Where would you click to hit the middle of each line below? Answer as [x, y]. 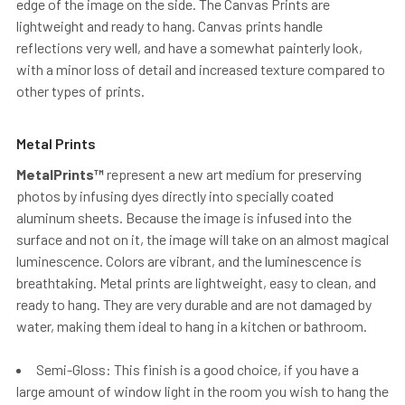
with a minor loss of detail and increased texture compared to [201, 69]
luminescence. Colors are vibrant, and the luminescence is [189, 260]
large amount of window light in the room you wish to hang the [202, 391]
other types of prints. [80, 90]
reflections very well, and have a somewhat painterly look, [189, 47]
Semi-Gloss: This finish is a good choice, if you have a [198, 369]
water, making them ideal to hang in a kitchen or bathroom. [192, 325]
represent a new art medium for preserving [233, 174]
